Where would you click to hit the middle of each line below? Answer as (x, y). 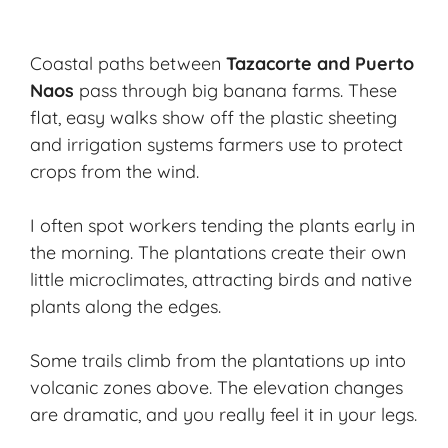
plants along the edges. (125, 307)
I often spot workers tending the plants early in (222, 226)
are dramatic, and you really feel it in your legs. (223, 415)
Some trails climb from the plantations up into (218, 361)
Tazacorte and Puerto (320, 64)
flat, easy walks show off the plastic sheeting (213, 118)
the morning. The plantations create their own (218, 253)
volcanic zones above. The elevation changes (216, 388)
